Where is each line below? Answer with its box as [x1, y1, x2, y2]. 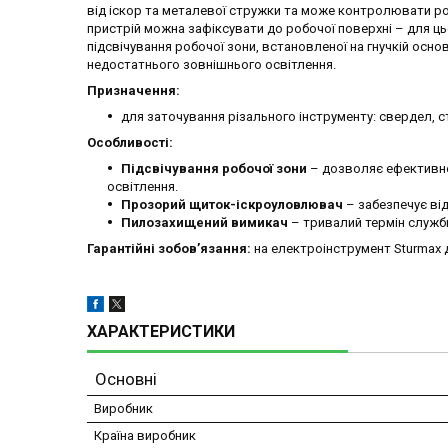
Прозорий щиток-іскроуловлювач [121, 197, 343, 213]
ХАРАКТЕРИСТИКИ [87, 322, 235, 342]
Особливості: [87, 135, 173, 151]
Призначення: [87, 83, 180, 99]
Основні [95, 369, 157, 390]
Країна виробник [94, 428, 196, 444]
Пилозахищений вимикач [121, 215, 291, 231]
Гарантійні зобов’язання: [87, 241, 251, 257]
